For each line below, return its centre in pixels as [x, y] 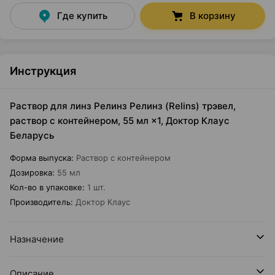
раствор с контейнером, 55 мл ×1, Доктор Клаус [120, 121]
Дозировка [31, 172]
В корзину [212, 16]
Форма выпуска [41, 158]
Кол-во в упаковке [46, 187]
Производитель [40, 202]
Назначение [37, 239]
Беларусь [32, 135]
